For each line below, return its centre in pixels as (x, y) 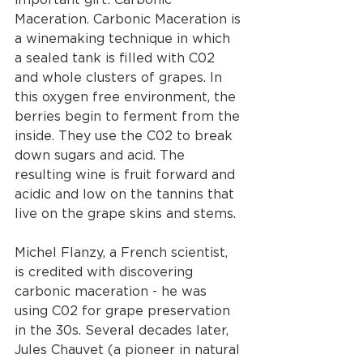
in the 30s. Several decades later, (124, 330)
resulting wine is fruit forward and (127, 175)
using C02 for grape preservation (124, 311)
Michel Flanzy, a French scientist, (123, 252)
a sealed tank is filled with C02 (117, 58)
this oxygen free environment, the (127, 97)
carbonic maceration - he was (113, 291)
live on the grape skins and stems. (127, 214)
